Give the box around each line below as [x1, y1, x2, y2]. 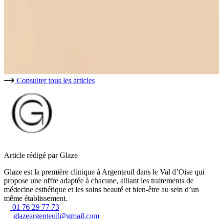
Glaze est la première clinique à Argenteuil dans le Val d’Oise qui [4, 167, 204, 176]
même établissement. [4, 194, 67, 202]
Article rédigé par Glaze [4, 151, 78, 159]
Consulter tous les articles [17, 76, 95, 85]
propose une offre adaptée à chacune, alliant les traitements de [4, 176, 194, 185]
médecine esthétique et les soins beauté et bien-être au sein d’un [4, 185, 199, 194]
